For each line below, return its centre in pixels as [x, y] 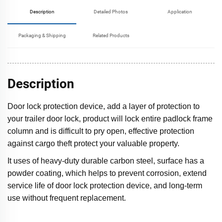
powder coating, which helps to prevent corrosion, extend [107, 173]
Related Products [111, 36]
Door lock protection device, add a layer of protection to [104, 107]
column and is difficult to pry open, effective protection [101, 131]
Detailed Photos [111, 12]
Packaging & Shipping [42, 36]
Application [180, 12]
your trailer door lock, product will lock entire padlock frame [110, 119]
